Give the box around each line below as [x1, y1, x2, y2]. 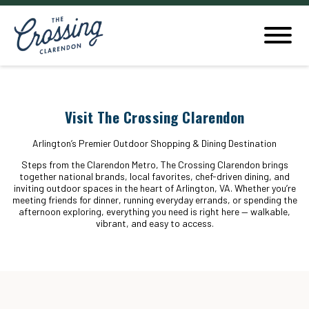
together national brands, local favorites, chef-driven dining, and [19, 170, 290, 182]
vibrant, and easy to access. [95, 217, 214, 229]
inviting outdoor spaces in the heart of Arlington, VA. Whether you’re [13, 182, 296, 194]
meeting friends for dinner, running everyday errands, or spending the [12, 194, 297, 206]
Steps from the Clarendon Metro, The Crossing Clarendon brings [21, 159, 288, 170]
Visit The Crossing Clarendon [64, 106, 245, 128]
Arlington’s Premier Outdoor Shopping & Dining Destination [32, 137, 277, 149]
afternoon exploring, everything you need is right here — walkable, [19, 206, 290, 217]
